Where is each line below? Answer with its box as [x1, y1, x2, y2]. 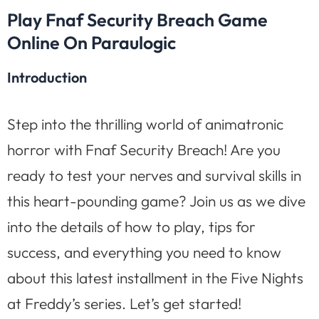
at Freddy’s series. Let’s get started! [7, 293, 241, 313]
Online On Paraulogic [7, 31, 176, 54]
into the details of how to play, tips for [7, 216, 256, 236]
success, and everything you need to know [7, 242, 281, 261]
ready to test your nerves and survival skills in [7, 165, 301, 184]
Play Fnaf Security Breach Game [7, 8, 268, 31]
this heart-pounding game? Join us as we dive [7, 191, 305, 210]
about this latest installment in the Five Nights [7, 268, 303, 287]
